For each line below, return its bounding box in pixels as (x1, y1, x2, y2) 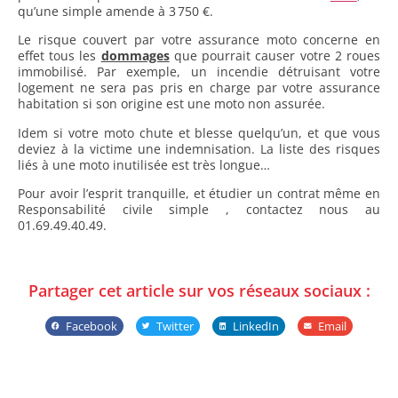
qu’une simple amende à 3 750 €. (18, 3, 213, 20)
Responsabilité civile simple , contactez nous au (18, 201, 380, 219)
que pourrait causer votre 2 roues (169, 47, 381, 65)
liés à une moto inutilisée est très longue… (18, 155, 270, 173)
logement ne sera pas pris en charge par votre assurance (18, 79, 380, 97)
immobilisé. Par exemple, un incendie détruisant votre (18, 63, 380, 81)
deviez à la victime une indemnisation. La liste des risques (18, 139, 380, 157)
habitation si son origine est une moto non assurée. (18, 95, 325, 113)
